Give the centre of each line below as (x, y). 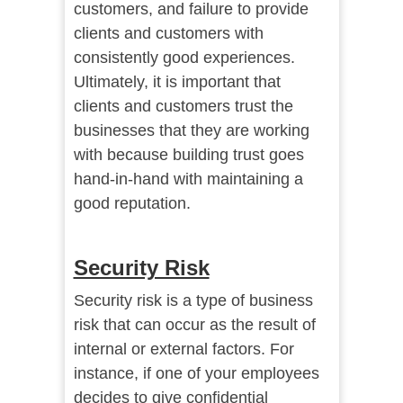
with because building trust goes (188, 155)
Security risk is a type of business (193, 301)
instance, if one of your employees (196, 374)
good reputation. (132, 204)
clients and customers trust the (183, 107)
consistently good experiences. (184, 58)
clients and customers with (168, 34)
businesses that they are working (191, 131)
